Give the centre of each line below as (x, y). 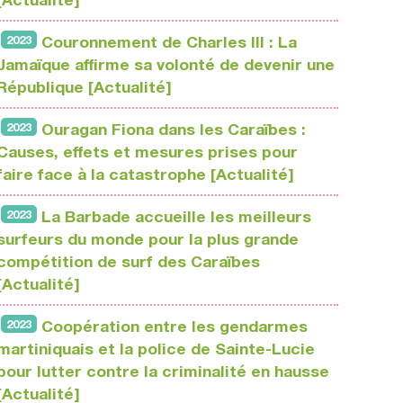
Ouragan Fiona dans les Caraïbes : (174, 130)
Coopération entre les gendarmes (175, 327)
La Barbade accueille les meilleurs (176, 217)
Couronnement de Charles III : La (169, 42)
